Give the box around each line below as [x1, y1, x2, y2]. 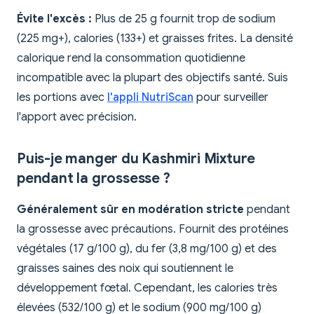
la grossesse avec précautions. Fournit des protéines [17, 222, 289, 237]
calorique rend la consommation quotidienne [17, 51, 245, 66]
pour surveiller [193, 90, 268, 105]
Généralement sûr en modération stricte [17, 203, 244, 217]
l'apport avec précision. [17, 110, 137, 125]
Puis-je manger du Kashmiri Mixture [17, 150, 256, 168]
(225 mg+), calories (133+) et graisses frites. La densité [17, 32, 293, 46]
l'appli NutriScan [107, 90, 193, 105]
